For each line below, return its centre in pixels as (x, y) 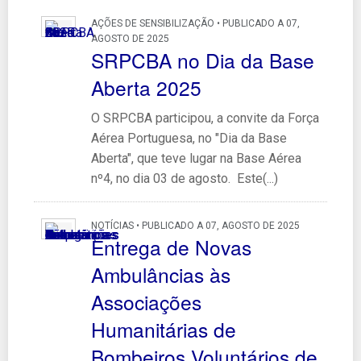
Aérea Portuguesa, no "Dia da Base (189, 138)
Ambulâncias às (160, 274)
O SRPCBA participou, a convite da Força (205, 118)
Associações (146, 301)
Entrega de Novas (171, 247)
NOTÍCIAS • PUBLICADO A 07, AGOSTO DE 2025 (195, 225)
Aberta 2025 (146, 87)
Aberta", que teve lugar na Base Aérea (196, 158)
